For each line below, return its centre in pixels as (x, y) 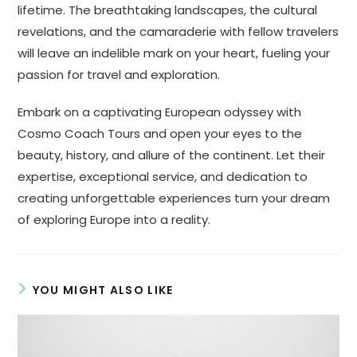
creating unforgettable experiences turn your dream (174, 198)
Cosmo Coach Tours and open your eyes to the (160, 133)
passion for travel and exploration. (119, 74)
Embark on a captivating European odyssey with (160, 112)
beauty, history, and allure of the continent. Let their (172, 155)
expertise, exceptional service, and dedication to (163, 176)
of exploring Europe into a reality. (114, 219)
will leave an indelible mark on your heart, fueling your (174, 53)
